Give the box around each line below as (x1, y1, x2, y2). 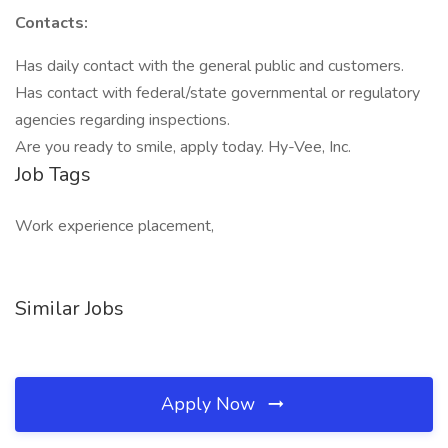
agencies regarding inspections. (15, 109, 230, 131)
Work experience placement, (15, 215, 214, 237)
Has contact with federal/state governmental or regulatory (15, 82, 420, 104)
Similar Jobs (15, 295, 124, 322)
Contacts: (15, 12, 88, 34)
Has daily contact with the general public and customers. (15, 55, 404, 77)
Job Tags (15, 161, 91, 188)
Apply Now (161, 392, 260, 416)
